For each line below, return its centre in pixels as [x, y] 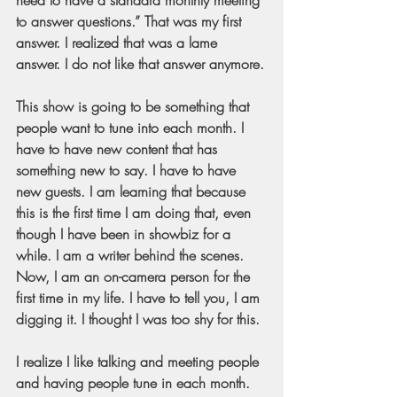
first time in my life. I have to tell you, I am [140, 297]
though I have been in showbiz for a [125, 234]
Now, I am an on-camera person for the [135, 276]
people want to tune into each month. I [132, 127]
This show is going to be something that [135, 106]
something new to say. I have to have [128, 170]
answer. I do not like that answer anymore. [140, 63]
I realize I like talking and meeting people [140, 361]
